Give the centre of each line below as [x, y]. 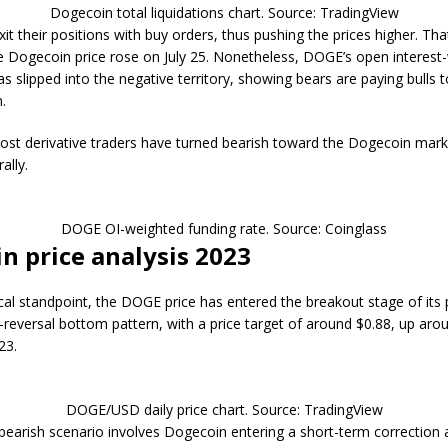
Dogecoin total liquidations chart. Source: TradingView [224, 12]
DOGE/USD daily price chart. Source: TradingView [224, 409]
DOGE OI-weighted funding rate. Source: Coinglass [224, 228]
